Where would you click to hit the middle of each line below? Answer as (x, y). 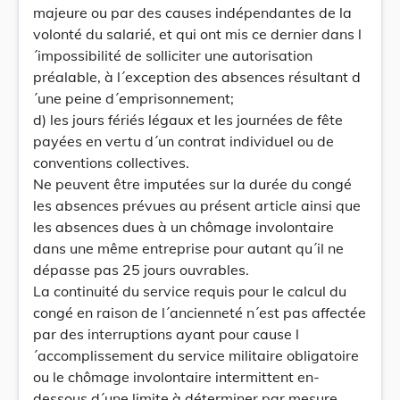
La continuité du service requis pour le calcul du (190, 291)
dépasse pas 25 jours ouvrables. (141, 270)
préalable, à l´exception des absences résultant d (197, 77)
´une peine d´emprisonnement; (133, 98)
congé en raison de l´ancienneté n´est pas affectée (200, 312)
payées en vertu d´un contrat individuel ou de (183, 141)
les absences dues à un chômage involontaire (183, 227)
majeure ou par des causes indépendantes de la (192, 12)
